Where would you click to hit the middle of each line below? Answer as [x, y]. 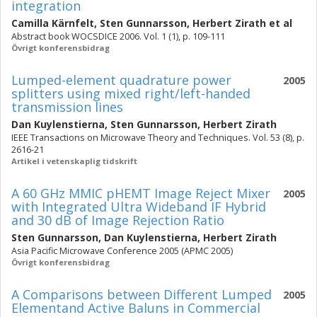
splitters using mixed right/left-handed [131, 93]
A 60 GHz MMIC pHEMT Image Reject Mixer [141, 193]
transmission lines [67, 107]
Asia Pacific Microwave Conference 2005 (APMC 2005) [122, 251]
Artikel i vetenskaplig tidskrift [74, 161]
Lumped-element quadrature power [121, 80]
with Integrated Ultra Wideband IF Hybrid [139, 207]
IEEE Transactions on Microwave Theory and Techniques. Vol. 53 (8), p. [158, 138]
